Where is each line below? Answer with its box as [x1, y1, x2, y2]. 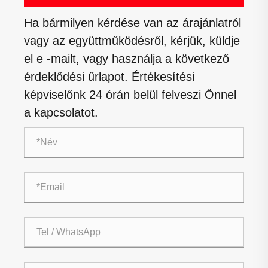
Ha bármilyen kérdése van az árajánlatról [24, 16, 241, 29]
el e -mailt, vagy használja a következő [24, 51, 229, 65]
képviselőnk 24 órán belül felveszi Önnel [24, 87, 236, 101]
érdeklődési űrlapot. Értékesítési [24, 69, 194, 83]
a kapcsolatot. [24, 105, 98, 119]
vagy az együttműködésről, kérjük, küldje [24, 33, 240, 47]
